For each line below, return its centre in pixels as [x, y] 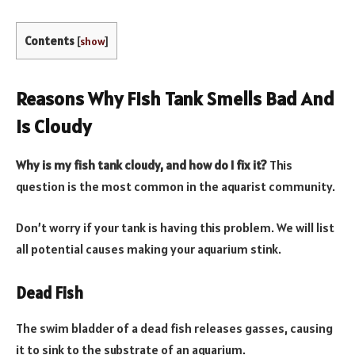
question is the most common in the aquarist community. [176, 187]
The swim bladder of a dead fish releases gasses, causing [174, 328]
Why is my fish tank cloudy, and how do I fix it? [141, 165]
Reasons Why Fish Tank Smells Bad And [175, 99]
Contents [50, 40]
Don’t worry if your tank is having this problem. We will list [175, 227]
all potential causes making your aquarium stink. [149, 248]
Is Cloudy [53, 127]
